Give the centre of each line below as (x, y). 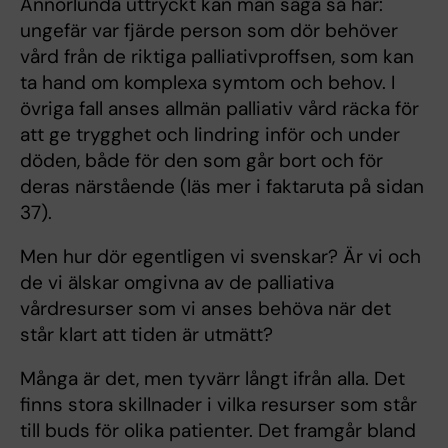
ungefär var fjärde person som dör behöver (209, 31)
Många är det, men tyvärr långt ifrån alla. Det (212, 379)
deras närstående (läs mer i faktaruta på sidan (222, 187)
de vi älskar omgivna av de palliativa (177, 283)
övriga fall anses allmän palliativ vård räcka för (219, 109)
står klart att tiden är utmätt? (146, 335)
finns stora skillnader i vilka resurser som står (218, 405)
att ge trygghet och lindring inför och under (210, 135)
